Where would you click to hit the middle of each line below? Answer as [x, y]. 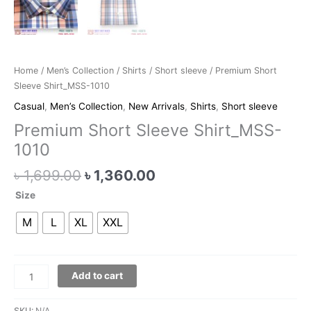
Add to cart [98, 276]
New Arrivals [157, 107]
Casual [29, 107]
